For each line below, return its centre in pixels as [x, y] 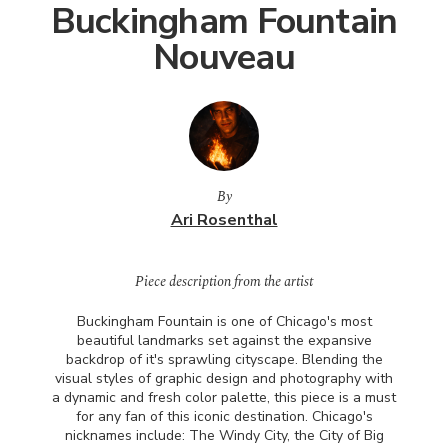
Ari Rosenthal [224, 220]
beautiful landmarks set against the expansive [224, 340]
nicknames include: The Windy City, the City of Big [224, 435]
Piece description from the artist [224, 281]
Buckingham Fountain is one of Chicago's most [224, 321]
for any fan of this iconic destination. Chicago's [224, 416]
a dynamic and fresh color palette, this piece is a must [224, 397]
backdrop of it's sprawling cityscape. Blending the [224, 359]
